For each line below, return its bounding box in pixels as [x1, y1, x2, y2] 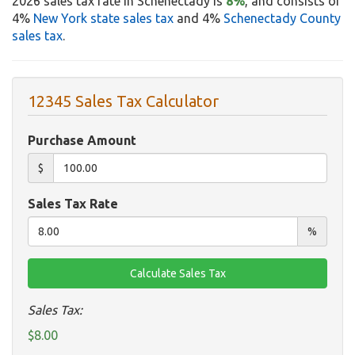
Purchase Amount [28, 133, 136, 148]
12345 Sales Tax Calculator [28, 92, 219, 111]
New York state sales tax [33, 11, 174, 26]
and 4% [174, 11, 223, 26]
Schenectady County [223, 11, 341, 26]
